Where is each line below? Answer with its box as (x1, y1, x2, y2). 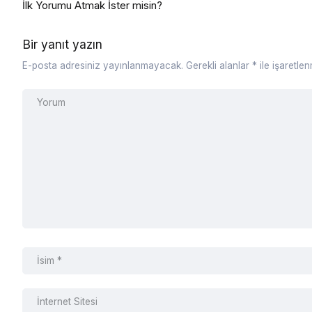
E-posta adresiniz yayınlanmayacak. (22, 60, 183, 72)
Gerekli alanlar (186, 60, 252, 72)
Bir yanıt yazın (22, 36, 102, 52)
